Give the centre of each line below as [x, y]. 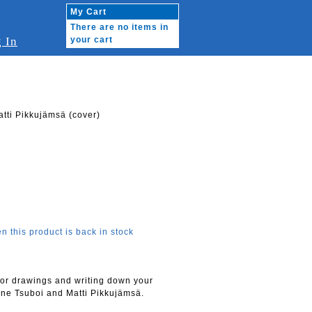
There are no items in [119, 27]
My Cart [88, 12]
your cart [92, 40]
